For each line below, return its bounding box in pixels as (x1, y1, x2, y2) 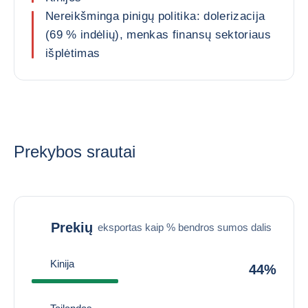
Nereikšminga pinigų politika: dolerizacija (45, 10, 265, 23)
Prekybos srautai (14, 142, 135, 161)
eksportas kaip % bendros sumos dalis (98, 221, 272, 233)
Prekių (51, 219, 93, 235)
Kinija (50, 258, 74, 269)
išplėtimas (45, 47, 100, 60)
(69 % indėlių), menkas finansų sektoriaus (45, 28, 271, 41)
